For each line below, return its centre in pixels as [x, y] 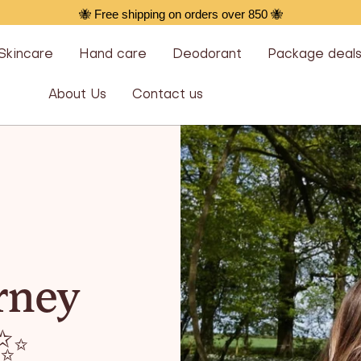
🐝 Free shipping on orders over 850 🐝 [180, 14]
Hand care [112, 55]
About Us [77, 95]
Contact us [168, 95]
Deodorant [207, 55]
